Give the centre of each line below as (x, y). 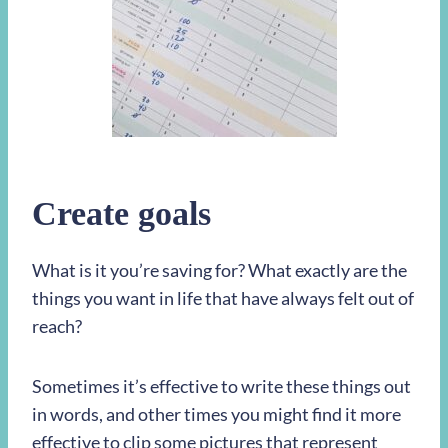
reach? (57, 326)
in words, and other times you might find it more (216, 414)
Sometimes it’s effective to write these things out (221, 386)
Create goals (121, 214)
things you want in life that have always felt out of (223, 298)
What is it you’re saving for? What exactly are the (219, 270)
